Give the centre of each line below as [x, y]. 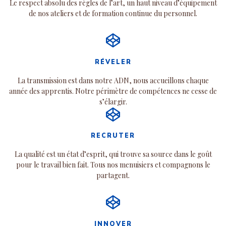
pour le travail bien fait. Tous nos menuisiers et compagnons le [113, 165]
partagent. [113, 176]
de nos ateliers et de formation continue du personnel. [113, 13]
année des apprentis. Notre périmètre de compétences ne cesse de [113, 91]
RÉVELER [113, 62]
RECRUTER [113, 136]
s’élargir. [113, 101]
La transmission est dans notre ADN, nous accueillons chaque [113, 80]
